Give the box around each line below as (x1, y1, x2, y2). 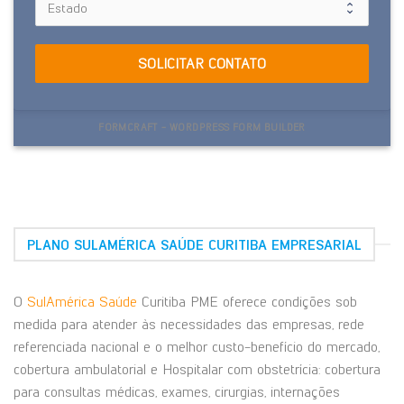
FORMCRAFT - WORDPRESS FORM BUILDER (98, 121, 306, 133)
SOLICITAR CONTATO (138, 55, 266, 73)
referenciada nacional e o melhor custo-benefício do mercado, (14, 338, 380, 356)
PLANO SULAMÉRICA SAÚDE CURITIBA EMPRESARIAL (26, 235, 362, 253)
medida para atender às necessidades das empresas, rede (14, 316, 364, 334)
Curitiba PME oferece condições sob (137, 293, 357, 311)
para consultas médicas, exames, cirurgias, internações (14, 383, 340, 401)
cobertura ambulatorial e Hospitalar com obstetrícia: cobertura (14, 361, 381, 379)
